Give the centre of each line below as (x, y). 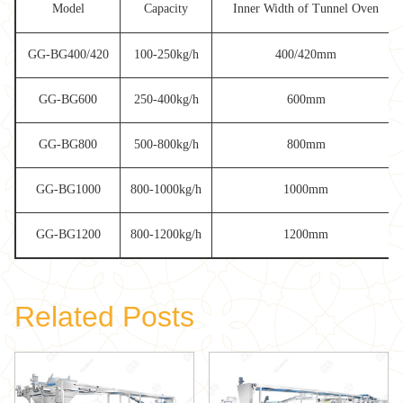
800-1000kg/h (166, 189)
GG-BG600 (68, 99)
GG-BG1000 (68, 189)
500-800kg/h (166, 144)
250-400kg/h (166, 99)
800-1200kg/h (166, 234)
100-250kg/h (166, 54)
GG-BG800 (68, 144)
